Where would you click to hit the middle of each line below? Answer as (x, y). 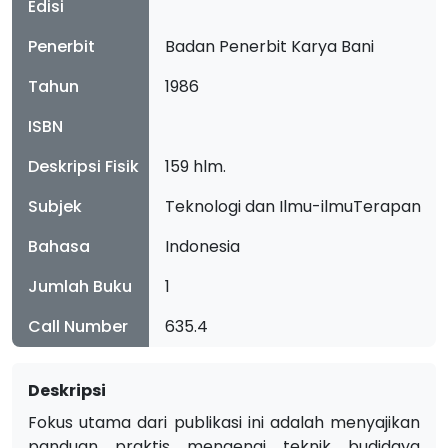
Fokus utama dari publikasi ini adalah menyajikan (224, 422)
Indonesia (203, 246)
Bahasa (59, 246)
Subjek (55, 206)
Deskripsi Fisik (83, 166)
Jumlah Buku (80, 286)
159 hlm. (196, 166)
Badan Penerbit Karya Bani (270, 46)
